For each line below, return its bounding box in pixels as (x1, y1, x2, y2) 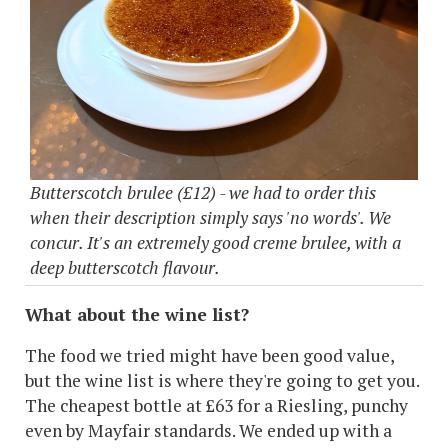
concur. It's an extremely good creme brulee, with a (30, 230, 401, 254)
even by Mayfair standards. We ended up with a (25, 418, 392, 442)
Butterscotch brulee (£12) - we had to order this (30, 180, 376, 204)
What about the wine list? (25, 302, 249, 326)
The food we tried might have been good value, (25, 343, 394, 367)
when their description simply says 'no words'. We (30, 205, 391, 229)
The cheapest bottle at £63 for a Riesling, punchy (25, 393, 408, 417)
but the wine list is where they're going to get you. (25, 368, 419, 392)
